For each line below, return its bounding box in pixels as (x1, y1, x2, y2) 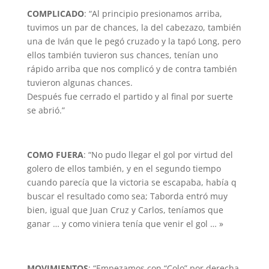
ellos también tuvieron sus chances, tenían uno (26, 49, 218, 61)
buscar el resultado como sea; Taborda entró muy (26, 190, 228, 202)
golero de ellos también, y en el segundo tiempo (26, 163, 221, 174)
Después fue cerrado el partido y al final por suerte (26, 91, 233, 102)
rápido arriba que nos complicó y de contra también (26, 63, 237, 74)
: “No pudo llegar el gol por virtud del (83, 149, 233, 160)
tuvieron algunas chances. (26, 77, 133, 88)
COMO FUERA (26, 149, 83, 160)
